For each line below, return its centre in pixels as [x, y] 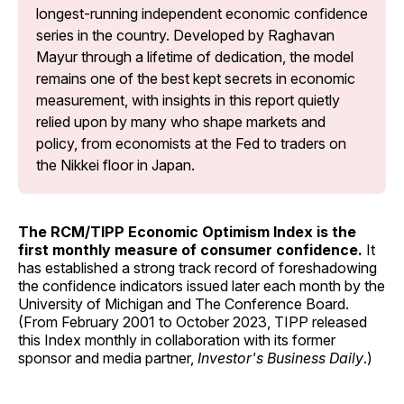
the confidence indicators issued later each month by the [202, 285]
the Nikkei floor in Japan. [115, 165]
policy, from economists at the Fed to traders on [191, 143]
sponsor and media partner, [108, 358]
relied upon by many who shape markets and [181, 121]
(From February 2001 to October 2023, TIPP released [193, 321]
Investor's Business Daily [280, 358]
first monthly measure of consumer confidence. [192, 249]
